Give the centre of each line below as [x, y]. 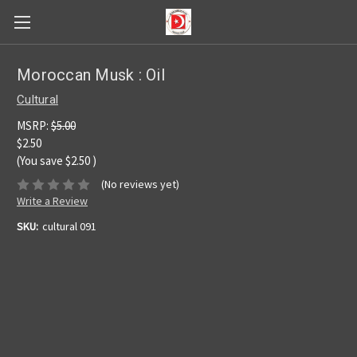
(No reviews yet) [140, 184]
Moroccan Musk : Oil [91, 75]
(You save [40, 160]
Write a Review [52, 201]
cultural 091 [69, 227]
